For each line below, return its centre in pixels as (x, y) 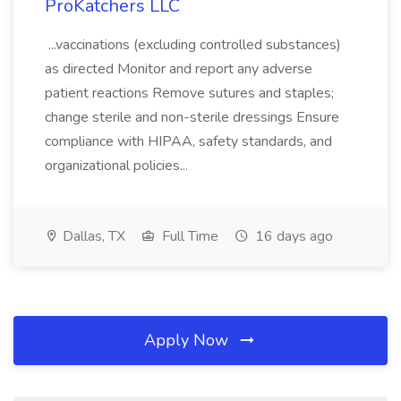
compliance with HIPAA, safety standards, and (188, 141)
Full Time (188, 236)
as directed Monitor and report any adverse (179, 69)
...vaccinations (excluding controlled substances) (193, 45)
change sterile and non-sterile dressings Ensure (192, 117)
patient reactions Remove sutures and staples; (189, 93)
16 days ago (292, 236)
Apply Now (188, 340)
